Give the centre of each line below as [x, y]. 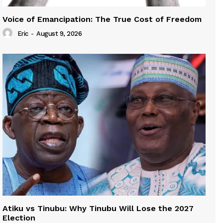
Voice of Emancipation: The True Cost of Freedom [102, 19]
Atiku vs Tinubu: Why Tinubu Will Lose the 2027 [98, 209]
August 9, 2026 [59, 34]
